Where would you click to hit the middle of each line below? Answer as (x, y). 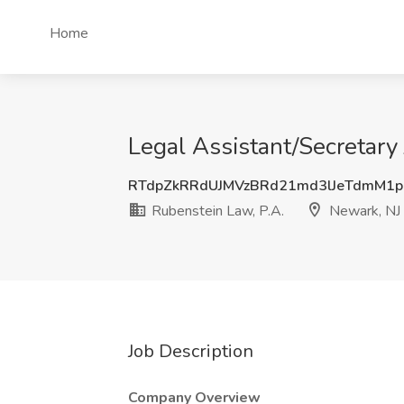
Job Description (191, 351)
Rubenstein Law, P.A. (216, 211)
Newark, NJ (363, 211)
